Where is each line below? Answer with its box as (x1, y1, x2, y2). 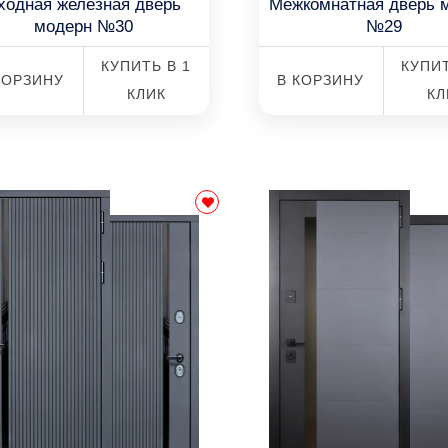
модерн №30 (34, 17, 134, 36)
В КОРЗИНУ (277, 72, 365, 88)
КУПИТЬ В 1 (101, 58, 192, 74)
